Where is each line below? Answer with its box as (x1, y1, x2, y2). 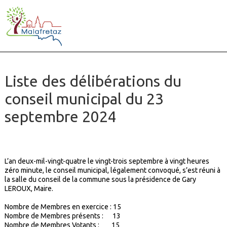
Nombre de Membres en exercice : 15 (4, 203, 121, 211)
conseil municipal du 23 (4, 90, 164, 108)
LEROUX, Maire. (4, 184, 53, 193)
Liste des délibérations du (4, 72, 181, 90)
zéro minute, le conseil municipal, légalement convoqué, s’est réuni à (4, 166, 220, 175)
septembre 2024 (4, 108, 117, 126)
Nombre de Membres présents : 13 (4, 212, 121, 220)
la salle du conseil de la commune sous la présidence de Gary (4, 175, 196, 184)
